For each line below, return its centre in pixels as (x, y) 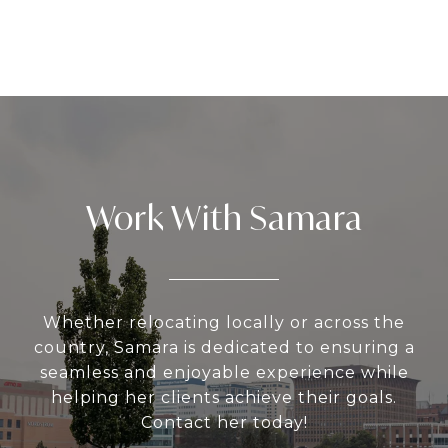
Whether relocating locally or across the (224, 323)
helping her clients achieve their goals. (224, 398)
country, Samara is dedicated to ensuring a (224, 348)
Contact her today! (224, 423)
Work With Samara (224, 218)
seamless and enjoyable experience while (224, 373)
